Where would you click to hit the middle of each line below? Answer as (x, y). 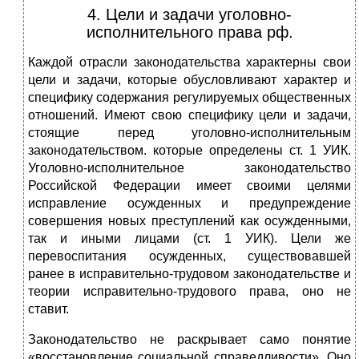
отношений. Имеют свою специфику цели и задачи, (190, 115)
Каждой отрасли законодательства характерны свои (190, 63)
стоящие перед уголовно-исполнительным (190, 133)
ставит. (48, 309)
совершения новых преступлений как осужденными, (190, 221)
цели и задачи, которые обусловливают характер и (190, 80)
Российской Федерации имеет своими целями (190, 186)
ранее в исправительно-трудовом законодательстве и (190, 274)
